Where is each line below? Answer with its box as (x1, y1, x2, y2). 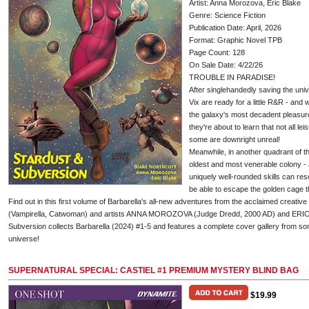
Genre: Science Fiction (189, 11, 266, 19)
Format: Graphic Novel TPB (189, 36, 282, 44)
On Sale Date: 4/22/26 (189, 61, 263, 69)
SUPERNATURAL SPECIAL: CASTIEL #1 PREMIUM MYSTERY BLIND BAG (8, 266, 299, 275)
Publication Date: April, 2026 (189, 23, 281, 32)
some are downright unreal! (189, 135, 280, 143)
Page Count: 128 (189, 48, 245, 57)
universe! (8, 235, 39, 243)
